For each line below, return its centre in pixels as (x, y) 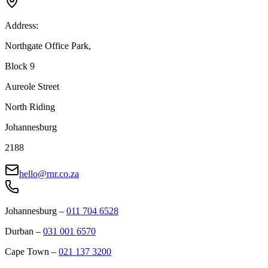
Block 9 (20, 66)
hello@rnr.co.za (49, 174)
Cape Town (27, 252)
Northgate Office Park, (48, 46)
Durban (19, 232)
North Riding (30, 107)
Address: (22, 26)
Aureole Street (32, 87)
